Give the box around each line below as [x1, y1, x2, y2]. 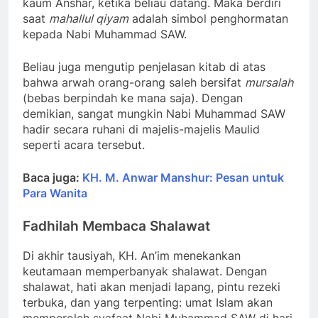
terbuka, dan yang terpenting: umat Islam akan [23, 295, 273, 310]
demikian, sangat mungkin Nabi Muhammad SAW [23, 106, 285, 121]
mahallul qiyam [49, 11, 128, 26]
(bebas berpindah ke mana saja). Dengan [23, 91, 243, 106]
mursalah [245, 75, 293, 90]
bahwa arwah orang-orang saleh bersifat [23, 75, 245, 90]
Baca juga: [23, 170, 82, 185]
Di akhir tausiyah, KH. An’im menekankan [23, 248, 241, 263]
